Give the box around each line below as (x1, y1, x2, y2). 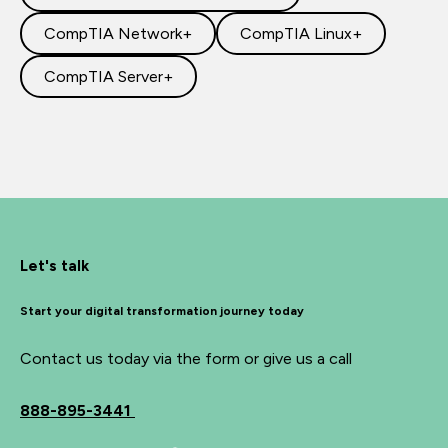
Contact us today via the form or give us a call (20, 349, 352, 368)
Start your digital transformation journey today (20, 304, 304, 318)
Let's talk (20, 257, 89, 275)
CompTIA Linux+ (240, 24, 362, 43)
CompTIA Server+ (44, 67, 173, 86)
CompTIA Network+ (44, 24, 192, 43)
